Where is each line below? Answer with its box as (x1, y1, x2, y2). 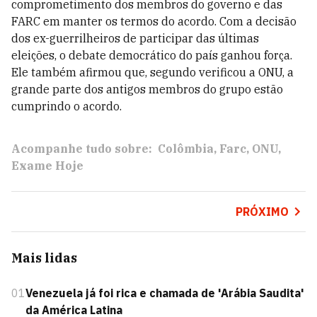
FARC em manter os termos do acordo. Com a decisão (11, 14, 296, 28)
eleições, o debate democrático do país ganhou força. (11, 48, 292, 62)
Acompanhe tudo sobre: (11, 142, 152, 156)
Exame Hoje (11, 158, 83, 173)
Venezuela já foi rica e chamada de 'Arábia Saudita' (25, 286, 304, 300)
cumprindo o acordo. (11, 99, 122, 113)
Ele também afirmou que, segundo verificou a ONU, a (11, 65, 294, 79)
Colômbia (158, 142, 214, 156)
